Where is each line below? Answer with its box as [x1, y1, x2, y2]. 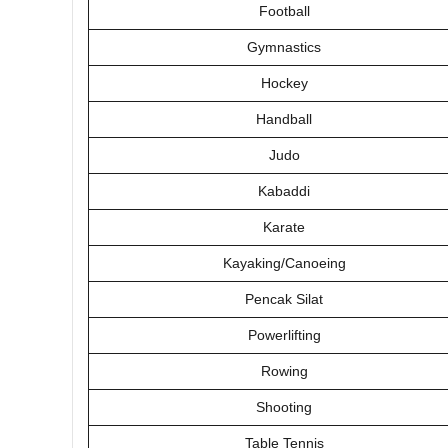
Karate [263, 219, 305, 235]
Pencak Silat [245, 291, 323, 307]
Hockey [260, 75, 308, 91]
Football [258, 3, 310, 19]
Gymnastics [247, 39, 321, 55]
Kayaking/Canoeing [222, 255, 346, 271]
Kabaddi [258, 183, 310, 199]
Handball [256, 111, 312, 127]
